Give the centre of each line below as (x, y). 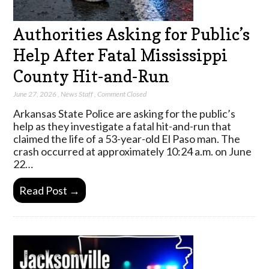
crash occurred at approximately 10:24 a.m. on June (133, 152)
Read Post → (50, 190)
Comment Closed (122, 94)
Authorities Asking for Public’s (132, 34)
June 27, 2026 (35, 94)
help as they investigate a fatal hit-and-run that (122, 126)
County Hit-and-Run (92, 76)
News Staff (77, 94)
